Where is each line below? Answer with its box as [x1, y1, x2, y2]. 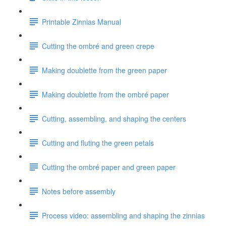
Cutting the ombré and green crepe [42, 40, 154, 51]
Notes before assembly [42, 186, 116, 196]
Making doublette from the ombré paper [42, 89, 169, 99]
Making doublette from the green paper [42, 65, 167, 75]
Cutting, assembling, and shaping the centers [42, 113, 186, 124]
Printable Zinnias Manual [42, 16, 121, 27]
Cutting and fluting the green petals [42, 137, 154, 148]
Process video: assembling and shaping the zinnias [42, 210, 205, 220]
